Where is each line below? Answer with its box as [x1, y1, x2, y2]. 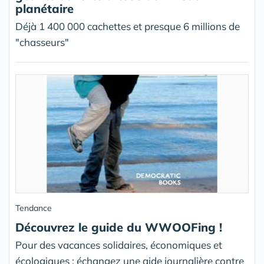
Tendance [15, 203, 52, 213]
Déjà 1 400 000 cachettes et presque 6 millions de [15, 20, 240, 32]
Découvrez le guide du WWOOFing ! [15, 220, 222, 235]
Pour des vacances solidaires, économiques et [15, 239, 222, 251]
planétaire [15, 1, 74, 16]
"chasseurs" [15, 36, 69, 48]
